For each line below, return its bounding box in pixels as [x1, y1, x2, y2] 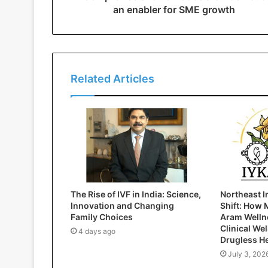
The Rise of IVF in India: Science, [71, 189, 201, 200]
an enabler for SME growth [112, 4, 235, 16]
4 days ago [78, 227, 115, 236]
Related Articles [71, 72, 154, 85]
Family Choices [71, 212, 133, 223]
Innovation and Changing [71, 200, 174, 211]
